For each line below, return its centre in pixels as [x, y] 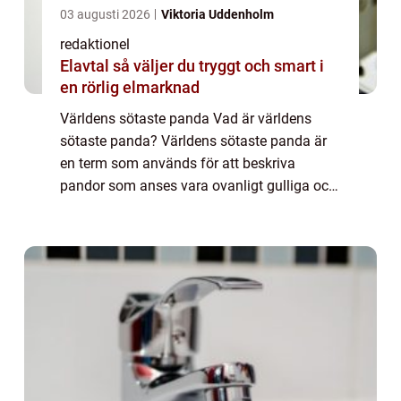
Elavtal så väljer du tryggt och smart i [86, 65]
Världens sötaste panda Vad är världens [186, 118]
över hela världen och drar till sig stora [180, 230]
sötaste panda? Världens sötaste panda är [193, 141]
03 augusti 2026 [107, 14]
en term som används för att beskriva [178, 163]
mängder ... [95, 252]
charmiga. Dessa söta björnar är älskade [188, 208]
